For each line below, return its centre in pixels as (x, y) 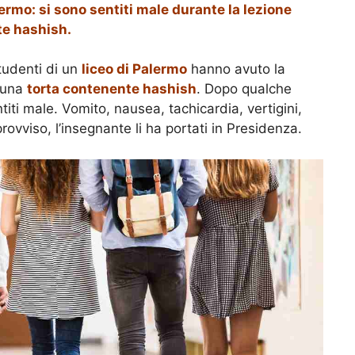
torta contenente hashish (112, 89)
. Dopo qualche (244, 89)
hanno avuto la (236, 69)
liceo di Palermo (134, 69)
